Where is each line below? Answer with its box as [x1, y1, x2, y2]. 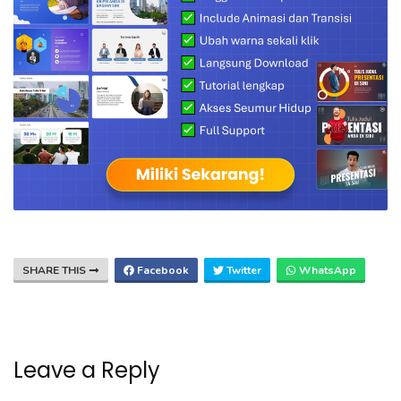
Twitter [224, 262, 261, 277]
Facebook [134, 262, 189, 277]
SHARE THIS [22, 262, 89, 277]
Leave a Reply [13, 354, 160, 385]
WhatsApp [296, 262, 356, 277]
